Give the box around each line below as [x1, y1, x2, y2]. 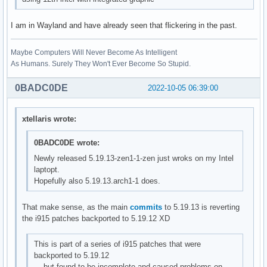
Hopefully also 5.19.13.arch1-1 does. [33, 176, 160, 185]
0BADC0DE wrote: [33, 138, 100, 147]
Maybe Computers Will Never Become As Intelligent [11, 48, 177, 57]
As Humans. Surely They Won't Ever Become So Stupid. [11, 59, 191, 68]
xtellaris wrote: [22, 114, 77, 124]
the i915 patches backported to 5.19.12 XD [22, 213, 170, 223]
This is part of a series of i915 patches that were [33, 240, 201, 249]
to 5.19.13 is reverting [162, 202, 240, 212]
